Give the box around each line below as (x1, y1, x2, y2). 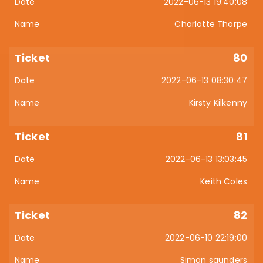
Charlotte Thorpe (174, 18, 247, 30)
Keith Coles (200, 176, 247, 187)
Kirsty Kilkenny (188, 97, 247, 109)
